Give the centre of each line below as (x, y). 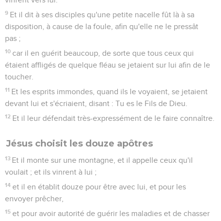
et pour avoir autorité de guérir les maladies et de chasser (111, 213)
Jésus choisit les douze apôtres (79, 143)
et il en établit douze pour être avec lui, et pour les (99, 187)
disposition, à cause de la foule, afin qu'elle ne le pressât (102, 26)
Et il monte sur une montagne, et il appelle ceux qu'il (103, 160)
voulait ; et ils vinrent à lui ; (51, 172)
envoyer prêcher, (34, 199)
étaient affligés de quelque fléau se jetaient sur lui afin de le (108, 65)
